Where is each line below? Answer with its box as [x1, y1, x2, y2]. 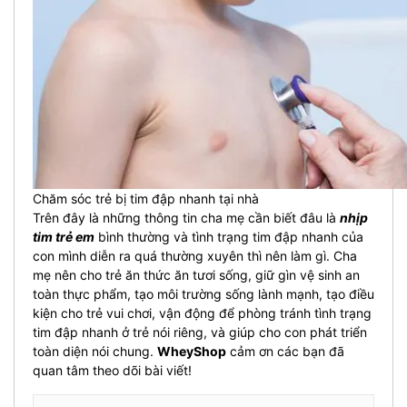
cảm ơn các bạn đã [226, 342, 344, 359]
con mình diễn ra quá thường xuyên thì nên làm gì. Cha [33, 247, 357, 263]
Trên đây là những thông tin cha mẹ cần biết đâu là [33, 209, 340, 225]
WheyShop [157, 342, 226, 359]
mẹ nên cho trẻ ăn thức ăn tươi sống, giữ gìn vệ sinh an [33, 266, 360, 283]
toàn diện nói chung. [33, 342, 157, 359]
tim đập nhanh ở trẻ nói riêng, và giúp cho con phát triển [33, 323, 367, 340]
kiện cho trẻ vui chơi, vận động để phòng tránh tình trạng [33, 304, 372, 321]
